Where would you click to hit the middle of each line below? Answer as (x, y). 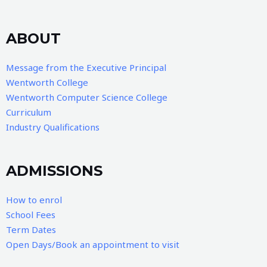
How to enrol (34, 200)
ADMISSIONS (54, 171)
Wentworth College (47, 83)
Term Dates (31, 230)
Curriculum (29, 112)
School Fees (31, 215)
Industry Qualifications (53, 127)
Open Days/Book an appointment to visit (93, 245)
